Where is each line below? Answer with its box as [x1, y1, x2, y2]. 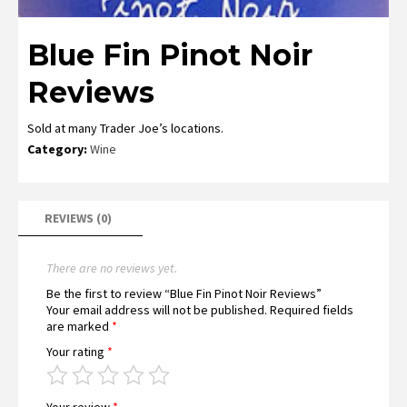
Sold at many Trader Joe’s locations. [27, 119, 223, 136]
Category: [27, 140, 90, 157]
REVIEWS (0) [45, 209, 112, 226]
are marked [46, 317, 112, 334]
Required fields [270, 301, 353, 318]
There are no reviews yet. [46, 259, 177, 276]
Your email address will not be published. [46, 301, 267, 318]
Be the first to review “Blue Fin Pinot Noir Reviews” [46, 284, 322, 302]
